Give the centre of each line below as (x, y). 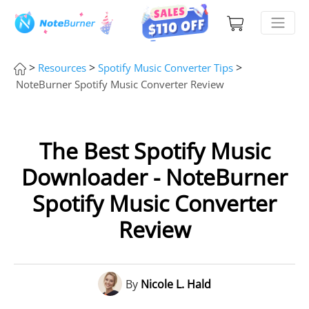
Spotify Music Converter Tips (166, 68)
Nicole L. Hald (176, 284)
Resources (62, 68)
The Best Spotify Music (154, 151)
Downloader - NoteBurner (154, 177)
